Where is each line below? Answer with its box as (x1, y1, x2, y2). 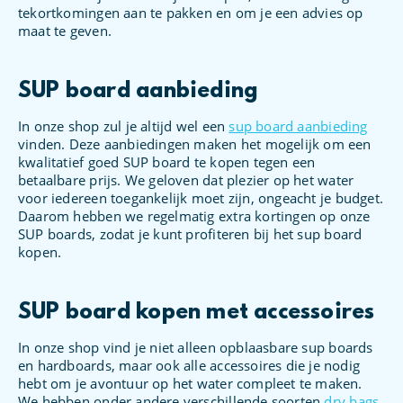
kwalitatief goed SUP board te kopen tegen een (18, 152, 316, 171)
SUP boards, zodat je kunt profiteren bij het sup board (18, 224, 363, 243)
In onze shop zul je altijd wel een (18, 116, 229, 135)
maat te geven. (18, 21, 112, 40)
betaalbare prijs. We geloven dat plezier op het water (18, 170, 354, 189)
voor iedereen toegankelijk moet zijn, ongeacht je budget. (18, 188, 383, 207)
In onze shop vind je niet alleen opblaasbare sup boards (18, 337, 373, 356)
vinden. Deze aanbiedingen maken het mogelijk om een (18, 134, 372, 153)
